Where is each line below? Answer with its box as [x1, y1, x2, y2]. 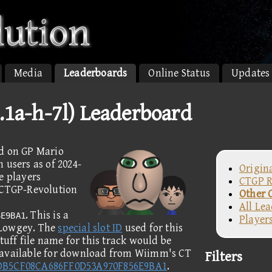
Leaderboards [64, 67, 127, 80]
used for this [122, 222, 183, 234]
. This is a [25, 209, 69, 222]
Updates [231, 67, 270, 80]
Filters [205, 249, 243, 265]
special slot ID [58, 222, 123, 234]
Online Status [148, 67, 211, 80]
